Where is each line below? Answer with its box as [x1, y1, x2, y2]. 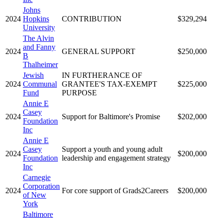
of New [23, 190, 46, 199]
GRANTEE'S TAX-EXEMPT [62, 79, 157, 88]
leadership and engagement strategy [62, 153, 171, 162]
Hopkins [23, 14, 49, 23]
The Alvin [23, 34, 54, 42]
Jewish [23, 71, 44, 79]
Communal [23, 79, 57, 88]
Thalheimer [23, 60, 58, 69]
